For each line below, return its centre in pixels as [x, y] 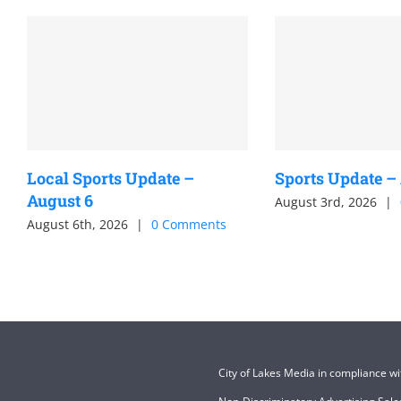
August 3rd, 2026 [325, 202]
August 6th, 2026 [77, 224]
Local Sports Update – [111, 178]
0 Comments [189, 224]
